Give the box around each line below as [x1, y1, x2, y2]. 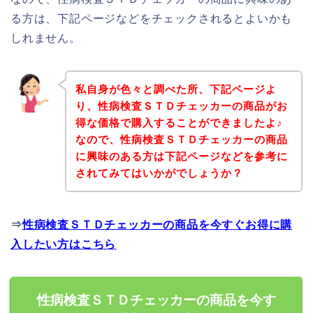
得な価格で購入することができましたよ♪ [75, 116, 283, 129]
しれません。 [10, 32, 81, 45]
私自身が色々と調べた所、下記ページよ [75, 82, 277, 95]
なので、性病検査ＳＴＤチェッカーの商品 [75, 133, 288, 145]
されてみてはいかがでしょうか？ [75, 166, 243, 179]
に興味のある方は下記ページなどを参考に [75, 150, 288, 162]
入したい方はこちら [10, 238, 117, 250]
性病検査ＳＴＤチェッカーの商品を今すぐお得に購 [22, 218, 293, 231]
